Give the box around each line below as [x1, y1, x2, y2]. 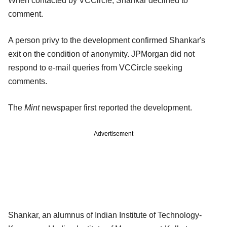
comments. [8, 77, 47, 86]
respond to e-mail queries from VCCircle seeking [8, 63, 182, 72]
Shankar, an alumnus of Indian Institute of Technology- [8, 211, 202, 220]
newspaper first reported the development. [40, 103, 192, 112]
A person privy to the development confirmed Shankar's [8, 36, 205, 45]
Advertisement [94, 130, 133, 138]
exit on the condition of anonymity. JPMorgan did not [8, 50, 195, 59]
